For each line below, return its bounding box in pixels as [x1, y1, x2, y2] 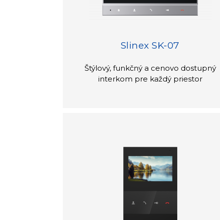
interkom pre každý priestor [98, 74, 202, 83]
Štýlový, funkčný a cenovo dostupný [84, 63, 216, 73]
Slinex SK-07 [120, 39, 180, 51]
